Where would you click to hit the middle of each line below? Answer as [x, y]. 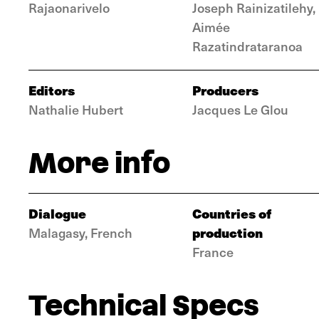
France [213, 252]
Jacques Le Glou [240, 109]
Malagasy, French [80, 232]
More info [99, 163]
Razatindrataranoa [247, 46]
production [228, 232]
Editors [52, 90]
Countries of [232, 213]
